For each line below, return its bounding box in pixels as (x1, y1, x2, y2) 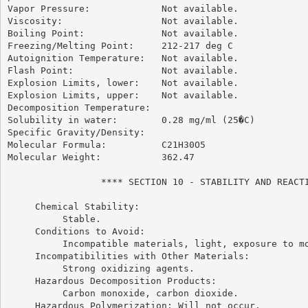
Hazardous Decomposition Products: (7, 275, 217, 286)
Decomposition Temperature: (7, 102, 151, 113)
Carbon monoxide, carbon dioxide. (7, 287, 239, 298)
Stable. (7, 213, 101, 224)
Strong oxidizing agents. (7, 263, 195, 274)
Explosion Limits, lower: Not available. (7, 77, 239, 88)
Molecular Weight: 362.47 (7, 151, 195, 162)
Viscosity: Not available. (7, 15, 239, 26)
